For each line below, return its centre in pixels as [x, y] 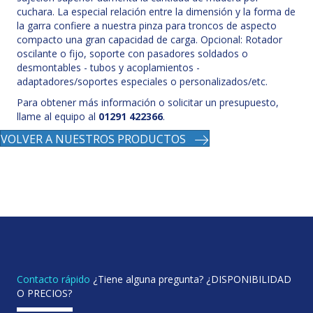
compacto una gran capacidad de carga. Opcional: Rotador [150, 39]
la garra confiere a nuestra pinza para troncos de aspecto [147, 25]
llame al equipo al [58, 116]
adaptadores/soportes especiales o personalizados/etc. [142, 81]
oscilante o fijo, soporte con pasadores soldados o [132, 53]
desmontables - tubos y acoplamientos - [108, 67]
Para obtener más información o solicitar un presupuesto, [148, 102]
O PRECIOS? [44, 293]
